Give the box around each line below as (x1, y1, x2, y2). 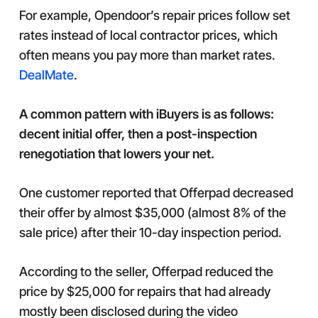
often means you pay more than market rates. (18, 48, 275, 62)
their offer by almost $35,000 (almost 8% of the (18, 205, 286, 220)
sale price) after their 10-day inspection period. (18, 225, 282, 240)
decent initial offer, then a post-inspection (18, 126, 257, 141)
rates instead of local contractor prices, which (18, 28, 278, 43)
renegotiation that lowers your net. (18, 146, 214, 161)
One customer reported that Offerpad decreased (18, 185, 293, 200)
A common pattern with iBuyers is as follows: (18, 106, 274, 121)
